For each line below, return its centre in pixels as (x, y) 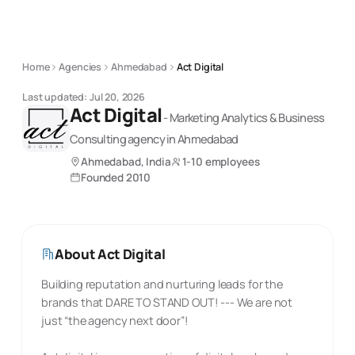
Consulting (98, 139)
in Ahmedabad (201, 139)
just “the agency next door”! (115, 321)
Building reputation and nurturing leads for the (162, 284)
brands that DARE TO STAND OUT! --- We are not (167, 302)
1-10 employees (221, 162)
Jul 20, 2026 (117, 97)
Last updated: (55, 97)
